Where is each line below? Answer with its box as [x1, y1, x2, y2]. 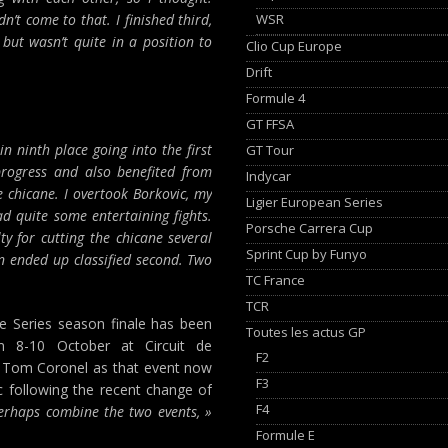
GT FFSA [246, 114, 295, 133]
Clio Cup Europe [246, 36, 343, 55]
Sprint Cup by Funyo [246, 244, 368, 263]
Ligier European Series [246, 192, 384, 211]
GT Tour [246, 140, 295, 159]
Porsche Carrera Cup [246, 218, 374, 237]
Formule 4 [246, 88, 306, 107]
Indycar [246, 166, 292, 185]
